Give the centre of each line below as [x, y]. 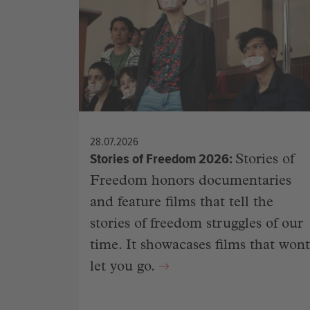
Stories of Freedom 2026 [159, 159]
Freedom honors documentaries [191, 182]
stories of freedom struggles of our [197, 225]
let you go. [124, 268]
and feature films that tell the [182, 204]
